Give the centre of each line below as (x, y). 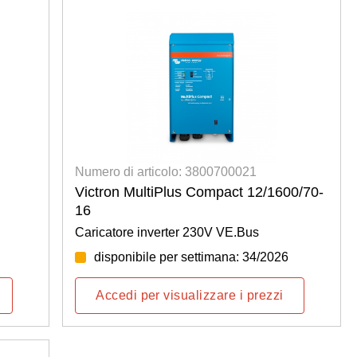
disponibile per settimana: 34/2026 (192, 257)
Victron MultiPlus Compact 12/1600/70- (200, 192)
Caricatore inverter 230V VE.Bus (167, 232)
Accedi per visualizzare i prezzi (190, 295)
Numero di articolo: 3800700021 (166, 172)
